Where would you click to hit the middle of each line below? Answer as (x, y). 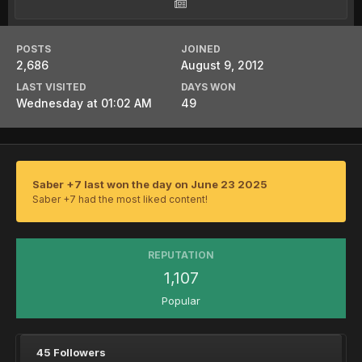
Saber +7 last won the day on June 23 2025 (150, 184)
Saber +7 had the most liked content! (120, 199)
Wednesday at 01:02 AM (84, 103)
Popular (181, 301)
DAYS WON (208, 87)
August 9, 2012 (223, 65)
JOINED (201, 49)
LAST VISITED (51, 87)
